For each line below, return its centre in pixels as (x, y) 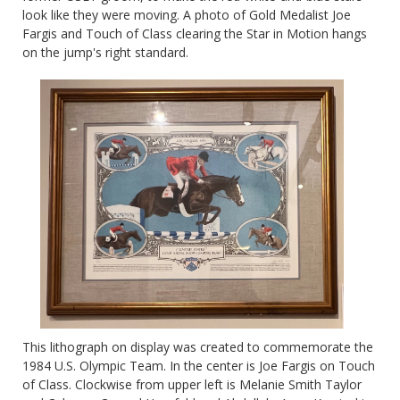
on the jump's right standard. (105, 52)
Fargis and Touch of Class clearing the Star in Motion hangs (195, 33)
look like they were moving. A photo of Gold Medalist (177, 14)
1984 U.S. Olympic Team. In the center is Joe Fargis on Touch (199, 365)
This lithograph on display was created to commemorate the (198, 346)
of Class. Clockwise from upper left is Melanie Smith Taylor (192, 384)
